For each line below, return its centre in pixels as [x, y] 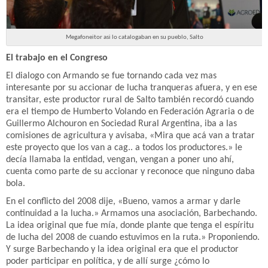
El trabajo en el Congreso [57, 58]
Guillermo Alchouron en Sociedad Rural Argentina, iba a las [121, 124]
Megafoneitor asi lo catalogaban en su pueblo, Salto [135, 37]
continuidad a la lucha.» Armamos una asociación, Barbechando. [132, 213]
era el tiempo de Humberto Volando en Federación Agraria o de [130, 112]
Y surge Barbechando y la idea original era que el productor [122, 249]
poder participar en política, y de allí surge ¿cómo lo [108, 261]
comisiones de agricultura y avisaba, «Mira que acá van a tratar [130, 135]
